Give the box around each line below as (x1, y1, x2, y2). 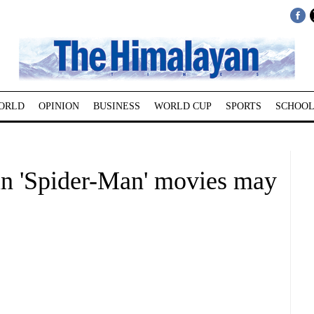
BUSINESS (93, 101, 140, 111)
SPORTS (225, 101, 261, 111)
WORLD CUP (153, 101, 212, 111)
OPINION (38, 101, 79, 111)
